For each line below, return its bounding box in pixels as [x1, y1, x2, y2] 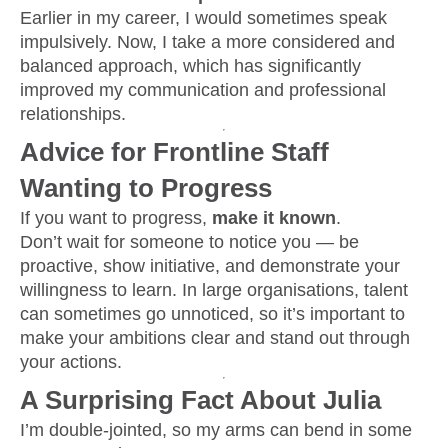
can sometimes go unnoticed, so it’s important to [20, 304, 405, 325]
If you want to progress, [20, 208, 212, 229]
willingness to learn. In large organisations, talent [20, 280, 408, 301]
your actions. [20, 352, 122, 373]
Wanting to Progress [20, 173, 272, 204]
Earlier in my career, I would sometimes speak [20, 7, 387, 28]
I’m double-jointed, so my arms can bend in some [20, 420, 412, 441]
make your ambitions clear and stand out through [20, 328, 410, 349]
